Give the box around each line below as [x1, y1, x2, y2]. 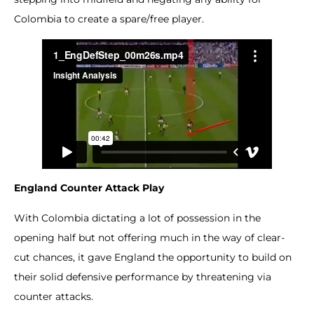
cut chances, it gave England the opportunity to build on [14, 250, 292, 264]
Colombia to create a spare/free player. [14, 13, 204, 26]
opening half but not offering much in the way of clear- [14, 231, 285, 244]
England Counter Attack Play [14, 182, 164, 195]
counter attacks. [14, 289, 93, 303]
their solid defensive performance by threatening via [14, 270, 271, 283]
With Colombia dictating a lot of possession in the [14, 211, 261, 224]
